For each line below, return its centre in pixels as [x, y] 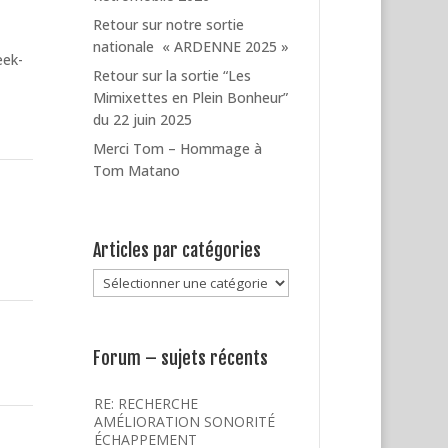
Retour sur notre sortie [169, 25]
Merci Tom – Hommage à [178, 149]
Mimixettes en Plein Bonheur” [191, 98]
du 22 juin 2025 [143, 120]
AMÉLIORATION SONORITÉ [185, 421]
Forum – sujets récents [181, 357]
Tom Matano [137, 171]
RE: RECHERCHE [146, 403]
